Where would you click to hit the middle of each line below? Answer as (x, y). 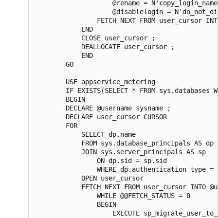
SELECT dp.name (85, 134)
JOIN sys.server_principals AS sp (120, 152)
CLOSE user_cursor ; (99, 38)
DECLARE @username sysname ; (107, 108)
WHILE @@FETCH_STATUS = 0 (116, 195)
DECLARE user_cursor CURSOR (105, 117)
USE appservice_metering (95, 82)
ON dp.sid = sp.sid (105, 160)
